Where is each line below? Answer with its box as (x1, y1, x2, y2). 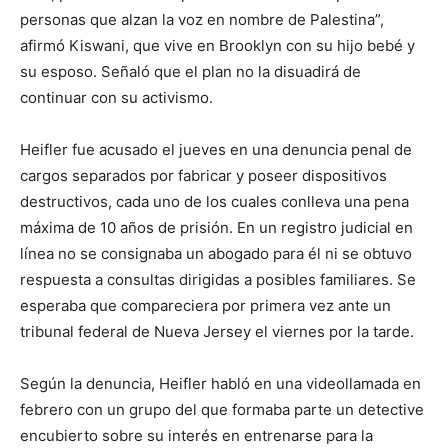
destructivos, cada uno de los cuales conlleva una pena (20, 192, 409, 211)
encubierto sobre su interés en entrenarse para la (20, 426, 373, 445)
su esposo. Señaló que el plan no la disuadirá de (20, 62, 361, 81)
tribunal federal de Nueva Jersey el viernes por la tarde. (20, 322, 414, 341)
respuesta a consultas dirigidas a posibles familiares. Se (20, 270, 416, 289)
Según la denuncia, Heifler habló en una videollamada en (20, 374, 421, 393)
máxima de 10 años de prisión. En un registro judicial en (20, 218, 413, 237)
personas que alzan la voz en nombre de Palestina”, (20, 10, 384, 29)
